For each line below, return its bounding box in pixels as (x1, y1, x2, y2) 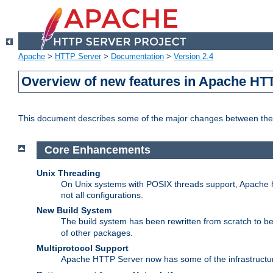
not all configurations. (61, 190, 143, 200)
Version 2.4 (174, 52, 213, 62)
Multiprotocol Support (37, 243, 129, 253)
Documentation (111, 52, 164, 62)
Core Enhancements (44, 144, 154, 157)
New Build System (37, 205, 112, 215)
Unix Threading (37, 168, 101, 178)
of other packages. (61, 227, 133, 238)
